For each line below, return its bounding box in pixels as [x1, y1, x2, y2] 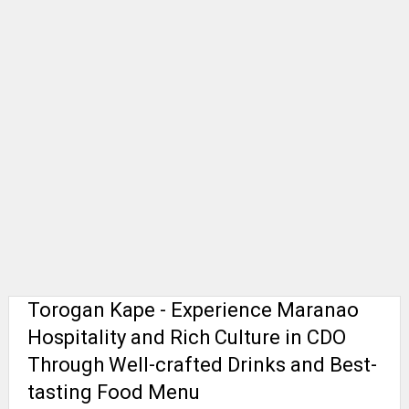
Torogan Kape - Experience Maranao [26, 298, 359, 321]
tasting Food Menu [26, 380, 200, 404]
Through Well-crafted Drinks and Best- [26, 352, 377, 376]
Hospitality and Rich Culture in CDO [26, 325, 346, 349]
